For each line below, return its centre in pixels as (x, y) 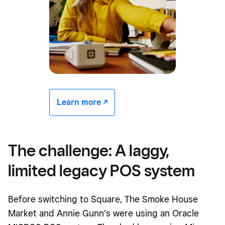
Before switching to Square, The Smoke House (103, 199)
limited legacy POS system (101, 171)
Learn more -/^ (82, 102)
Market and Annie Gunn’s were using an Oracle (103, 213)
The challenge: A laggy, (89, 150)
